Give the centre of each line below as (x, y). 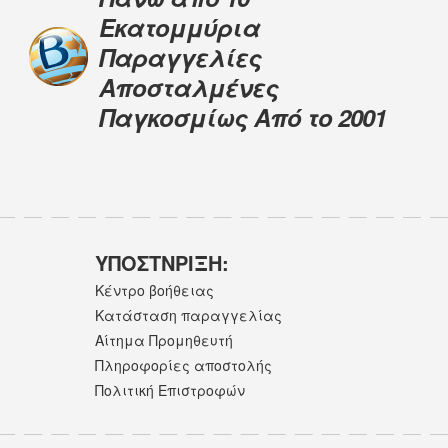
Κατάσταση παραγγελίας (188, 314)
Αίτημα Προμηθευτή (163, 339)
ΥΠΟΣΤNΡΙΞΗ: (161, 262)
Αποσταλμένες (188, 86)
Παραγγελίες (180, 56)
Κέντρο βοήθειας (154, 289)
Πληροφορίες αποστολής (183, 365)
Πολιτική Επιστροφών (169, 390)
